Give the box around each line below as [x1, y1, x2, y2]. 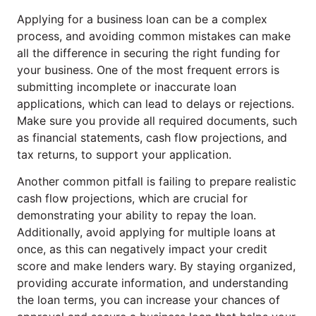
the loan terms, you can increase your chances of [17, 293, 280, 308]
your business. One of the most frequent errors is [17, 62, 279, 77]
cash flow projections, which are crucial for [17, 191, 248, 206]
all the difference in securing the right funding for [17, 45, 280, 60]
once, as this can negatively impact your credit [17, 242, 267, 257]
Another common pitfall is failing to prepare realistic [17, 174, 296, 189]
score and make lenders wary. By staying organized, [17, 259, 296, 274]
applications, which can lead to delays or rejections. [17, 96, 294, 111]
